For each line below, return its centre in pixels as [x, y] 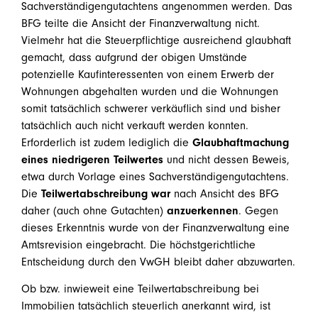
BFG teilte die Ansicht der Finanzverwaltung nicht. [141, 23]
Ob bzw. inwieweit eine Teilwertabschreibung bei [140, 289]
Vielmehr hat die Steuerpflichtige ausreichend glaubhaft [156, 40]
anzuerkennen [203, 210]
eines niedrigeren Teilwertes [92, 159]
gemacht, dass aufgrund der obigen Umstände [134, 57]
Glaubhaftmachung [241, 142]
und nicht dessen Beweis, [226, 159]
